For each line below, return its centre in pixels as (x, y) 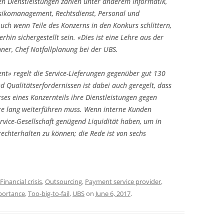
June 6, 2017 (113, 193)
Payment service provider (123, 181)
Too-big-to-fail (49, 193)
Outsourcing (63, 181)
